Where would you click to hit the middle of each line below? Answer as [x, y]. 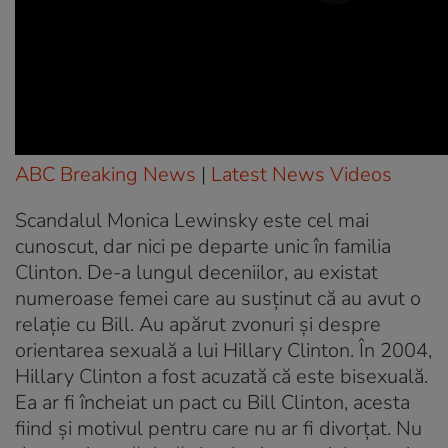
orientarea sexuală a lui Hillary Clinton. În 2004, [223, 351]
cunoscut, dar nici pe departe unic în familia [203, 247]
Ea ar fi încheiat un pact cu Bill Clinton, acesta [212, 403]
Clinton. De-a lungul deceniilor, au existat [196, 273]
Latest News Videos [301, 175]
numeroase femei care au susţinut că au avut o [218, 299]
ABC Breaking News [105, 175]
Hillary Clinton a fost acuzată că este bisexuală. [221, 377]
